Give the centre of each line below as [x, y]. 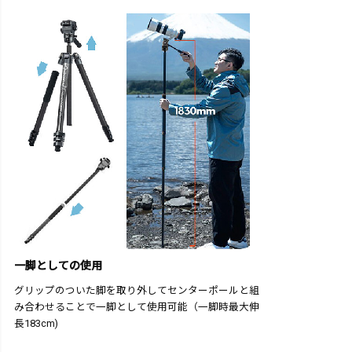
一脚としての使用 [58, 266]
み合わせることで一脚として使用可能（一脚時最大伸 [137, 307]
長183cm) [36, 324]
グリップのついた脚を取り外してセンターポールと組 [137, 291]
